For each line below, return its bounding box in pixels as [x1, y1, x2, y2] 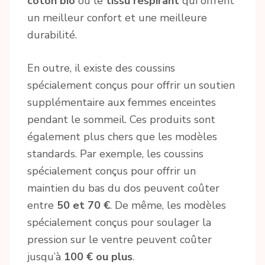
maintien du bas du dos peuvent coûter [27, 180, 219, 195]
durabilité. [27, 27, 77, 42]
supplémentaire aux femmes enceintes [27, 95, 216, 109]
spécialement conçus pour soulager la [27, 215, 211, 230]
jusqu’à [27, 249, 64, 264]
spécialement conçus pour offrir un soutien [27, 77, 235, 92]
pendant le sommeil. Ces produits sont [27, 112, 215, 127]
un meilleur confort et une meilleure [27, 10, 207, 25]
